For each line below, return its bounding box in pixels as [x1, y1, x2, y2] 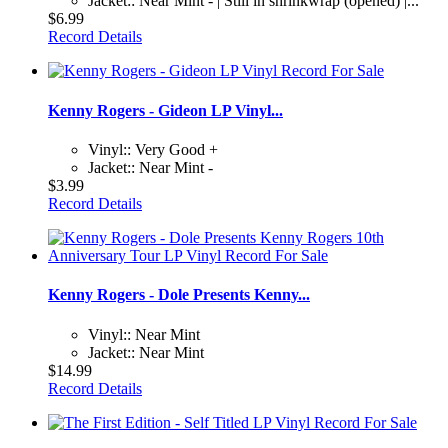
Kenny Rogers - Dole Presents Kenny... [48, 286, 310, 304]
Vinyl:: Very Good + [88, 140, 218, 158]
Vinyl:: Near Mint [88, 325, 200, 343]
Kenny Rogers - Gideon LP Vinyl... [48, 101, 283, 119]
